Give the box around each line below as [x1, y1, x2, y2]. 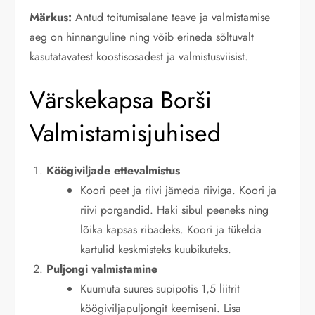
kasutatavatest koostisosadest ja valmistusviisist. [30, 49, 249, 65]
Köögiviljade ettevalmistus [46, 162, 181, 179]
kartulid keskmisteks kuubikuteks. [80, 241, 232, 258]
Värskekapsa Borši [30, 83, 212, 118]
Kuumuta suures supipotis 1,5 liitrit [80, 281, 240, 297]
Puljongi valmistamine [46, 261, 158, 278]
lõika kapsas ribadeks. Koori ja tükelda [80, 221, 262, 238]
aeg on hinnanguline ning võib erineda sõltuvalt [30, 29, 255, 46]
